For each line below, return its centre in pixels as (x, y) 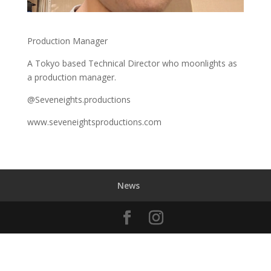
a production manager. (71, 77)
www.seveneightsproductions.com (94, 122)
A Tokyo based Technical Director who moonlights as (132, 63)
